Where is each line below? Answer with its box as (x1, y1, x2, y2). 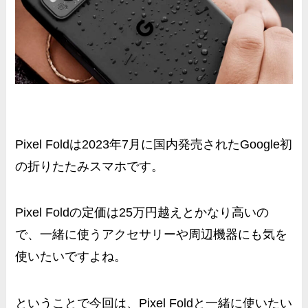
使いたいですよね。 (15, 250, 127, 264)
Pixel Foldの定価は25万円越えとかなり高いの (15, 206, 269, 220)
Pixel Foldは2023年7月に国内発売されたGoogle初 (15, 137, 293, 151)
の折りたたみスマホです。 (15, 159, 164, 173)
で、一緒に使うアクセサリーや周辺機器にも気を (15, 228, 288, 242)
